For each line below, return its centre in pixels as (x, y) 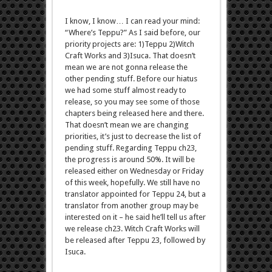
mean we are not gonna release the (126, 67)
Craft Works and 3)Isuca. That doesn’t (130, 56)
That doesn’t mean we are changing (127, 125)
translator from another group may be (131, 206)
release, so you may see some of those (132, 102)
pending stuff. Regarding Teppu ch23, (131, 148)
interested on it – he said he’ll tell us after (135, 217)
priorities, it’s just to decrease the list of (133, 137)
